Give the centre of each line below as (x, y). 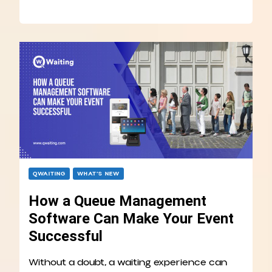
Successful (66, 236)
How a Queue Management (117, 201)
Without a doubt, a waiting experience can (128, 263)
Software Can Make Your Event (131, 219)
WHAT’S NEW (98, 174)
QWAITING (49, 174)
